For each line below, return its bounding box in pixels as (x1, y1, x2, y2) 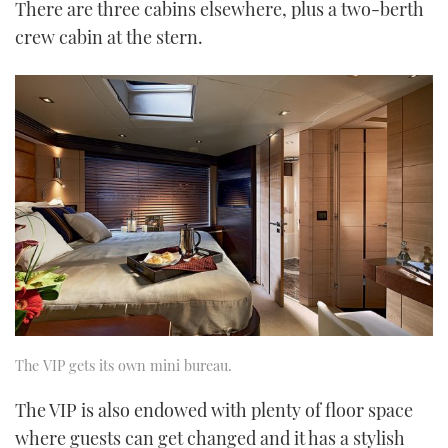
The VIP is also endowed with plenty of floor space (15, 398, 413, 423)
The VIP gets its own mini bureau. (15, 355, 232, 376)
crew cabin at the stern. (15, 25, 203, 50)
